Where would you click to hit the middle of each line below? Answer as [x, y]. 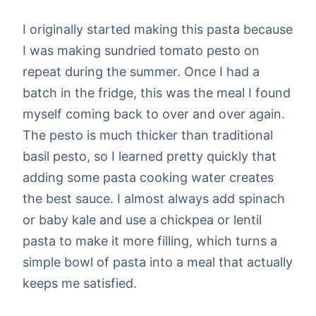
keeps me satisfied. [80, 283]
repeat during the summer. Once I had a [141, 71]
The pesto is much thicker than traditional [148, 135]
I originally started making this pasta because [158, 29]
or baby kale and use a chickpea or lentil [142, 219]
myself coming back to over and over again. [154, 114]
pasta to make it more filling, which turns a [150, 241]
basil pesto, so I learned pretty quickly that [150, 156]
